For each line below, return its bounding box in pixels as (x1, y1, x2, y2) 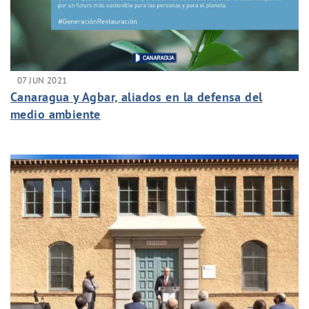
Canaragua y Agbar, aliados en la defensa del (10, 88, 263, 105)
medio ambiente (10, 106, 101, 122)
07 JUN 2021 (17, 73, 68, 86)
